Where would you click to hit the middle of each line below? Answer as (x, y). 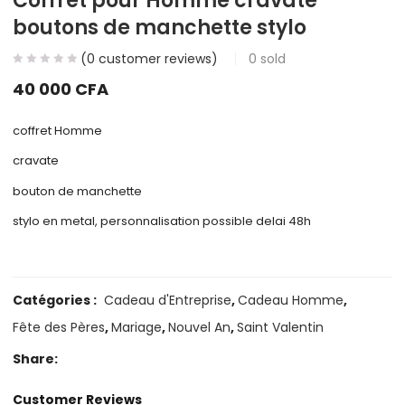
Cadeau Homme (291, 301)
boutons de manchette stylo (160, 27)
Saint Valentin (281, 328)
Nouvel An (200, 328)
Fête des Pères (59, 328)
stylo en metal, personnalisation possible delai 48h (162, 221)
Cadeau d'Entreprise (168, 301)
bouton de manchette (78, 191)
